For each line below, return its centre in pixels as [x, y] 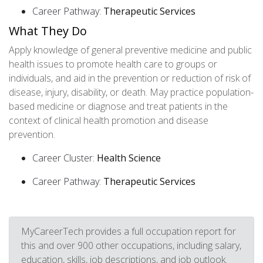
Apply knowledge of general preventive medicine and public [130, 50]
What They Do [48, 31]
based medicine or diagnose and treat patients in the [118, 106]
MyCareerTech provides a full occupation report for [129, 231]
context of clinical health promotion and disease [109, 120]
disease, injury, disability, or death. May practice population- [131, 92]
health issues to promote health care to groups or [113, 64]
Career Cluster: [65, 158]
